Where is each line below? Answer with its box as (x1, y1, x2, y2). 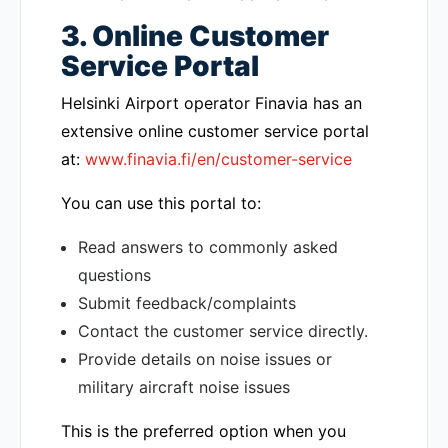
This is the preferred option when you (61, 421, 346, 441)
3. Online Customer (61, 19, 329, 53)
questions (78, 265, 151, 285)
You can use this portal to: (61, 193, 261, 213)
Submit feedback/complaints (78, 293, 296, 313)
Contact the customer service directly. (78, 321, 368, 341)
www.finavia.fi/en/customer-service (85, 149, 352, 169)
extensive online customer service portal (61, 121, 369, 141)
